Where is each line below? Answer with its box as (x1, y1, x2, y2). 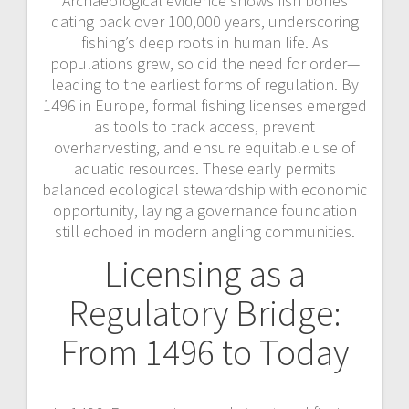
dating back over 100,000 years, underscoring (50, 10, 359, 32)
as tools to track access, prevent (94, 115, 315, 137)
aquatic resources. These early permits (73, 157, 336, 179)
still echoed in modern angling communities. (54, 220, 355, 242)
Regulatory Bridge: (68, 289, 341, 336)
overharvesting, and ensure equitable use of (54, 136, 355, 158)
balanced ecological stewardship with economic (42, 178, 367, 200)
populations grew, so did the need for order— (49, 52, 360, 74)
